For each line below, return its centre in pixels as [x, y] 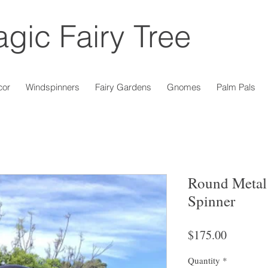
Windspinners [53, 87]
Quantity [204, 261]
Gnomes [184, 87]
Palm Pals [236, 87]
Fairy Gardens [123, 87]
